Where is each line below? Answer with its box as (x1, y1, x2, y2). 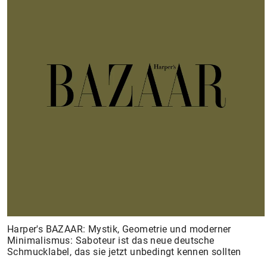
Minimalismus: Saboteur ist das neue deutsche (7, 235, 215, 246)
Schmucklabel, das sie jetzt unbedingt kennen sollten (7, 246, 241, 257)
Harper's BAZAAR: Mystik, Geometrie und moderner (7, 223, 231, 235)
